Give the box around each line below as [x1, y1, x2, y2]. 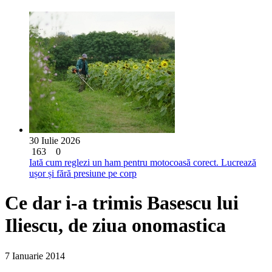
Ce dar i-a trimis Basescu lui [5, 192, 239, 214]
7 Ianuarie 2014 [5, 250, 65, 261]
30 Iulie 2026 [29, 135, 80, 146]
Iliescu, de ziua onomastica [5, 214, 226, 237]
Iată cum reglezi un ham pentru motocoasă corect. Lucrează [29, 157, 256, 168]
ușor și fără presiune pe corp [29, 168, 137, 178]
